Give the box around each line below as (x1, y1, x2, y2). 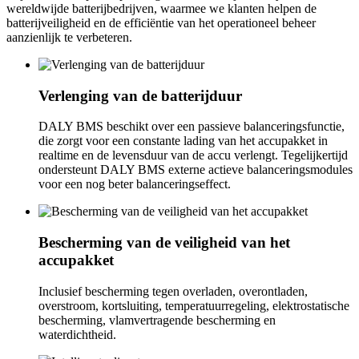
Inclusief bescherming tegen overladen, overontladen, (38, 284, 308, 298)
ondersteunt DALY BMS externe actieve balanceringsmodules (38, 163, 353, 177)
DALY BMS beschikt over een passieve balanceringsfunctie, (38, 119, 345, 134)
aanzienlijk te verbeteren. (6, 30, 132, 44)
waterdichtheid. (38, 327, 116, 341)
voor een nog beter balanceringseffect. (38, 177, 231, 192)
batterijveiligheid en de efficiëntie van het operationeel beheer (6, 15, 316, 30)
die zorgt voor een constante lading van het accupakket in (38, 134, 328, 148)
